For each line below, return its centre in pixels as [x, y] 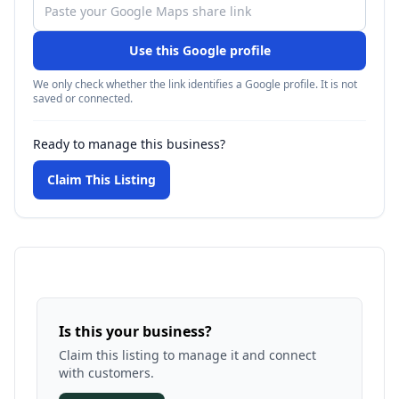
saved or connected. [83, 98]
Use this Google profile [199, 50]
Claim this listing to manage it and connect [187, 355]
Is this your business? [135, 331]
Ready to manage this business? [129, 144]
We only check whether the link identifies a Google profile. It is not [195, 84]
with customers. [106, 373]
